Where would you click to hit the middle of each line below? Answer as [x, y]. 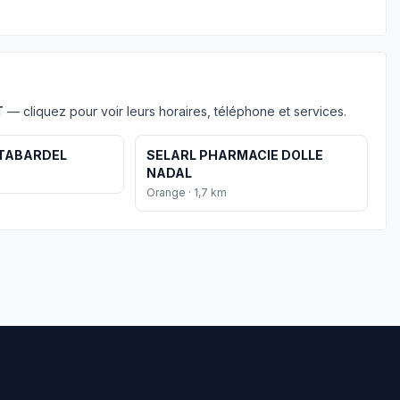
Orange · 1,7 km [186, 192]
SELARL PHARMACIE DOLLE [234, 155]
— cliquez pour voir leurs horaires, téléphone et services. [175, 111]
